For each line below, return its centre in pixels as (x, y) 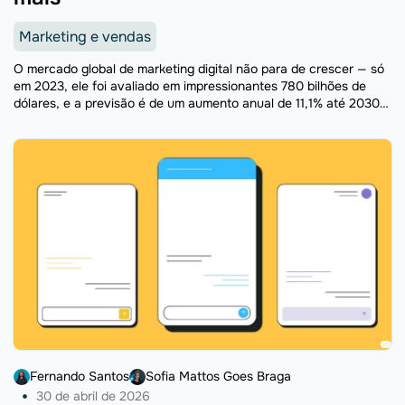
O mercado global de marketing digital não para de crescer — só (199, 68)
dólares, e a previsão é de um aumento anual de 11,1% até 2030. (198, 103)
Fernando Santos (80, 377)
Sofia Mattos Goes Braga (218, 377)
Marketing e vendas (85, 36)
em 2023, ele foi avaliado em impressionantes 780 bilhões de (190, 85)
